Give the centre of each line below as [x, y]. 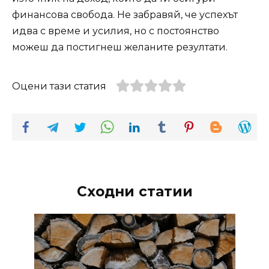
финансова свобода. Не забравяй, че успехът [125, 14]
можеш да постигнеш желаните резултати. [120, 47]
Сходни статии [134, 192]
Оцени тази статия [59, 86]
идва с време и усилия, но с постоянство [116, 31]
